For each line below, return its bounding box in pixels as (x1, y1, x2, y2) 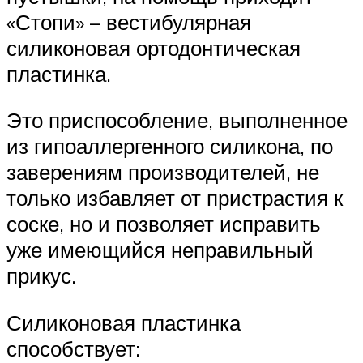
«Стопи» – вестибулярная (6, 8, 251, 35)
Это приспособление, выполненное (6, 107, 348, 134)
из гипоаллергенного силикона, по (6, 133, 333, 160)
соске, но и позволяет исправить (6, 211, 321, 237)
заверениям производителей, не (6, 159, 319, 186)
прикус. (6, 263, 76, 289)
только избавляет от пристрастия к (6, 185, 343, 211)
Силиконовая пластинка (6, 309, 241, 335)
